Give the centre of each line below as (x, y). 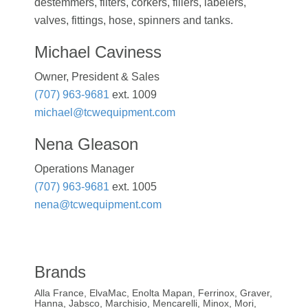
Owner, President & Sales (97, 76)
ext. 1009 (133, 94)
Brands (60, 272)
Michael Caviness (98, 52)
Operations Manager (84, 168)
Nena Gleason (86, 144)
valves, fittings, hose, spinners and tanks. (134, 20)
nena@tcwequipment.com (98, 204)
